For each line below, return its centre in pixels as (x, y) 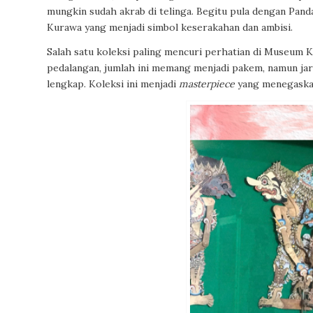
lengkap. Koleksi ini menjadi (113, 83)
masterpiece (207, 83)
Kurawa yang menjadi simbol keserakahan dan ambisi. (170, 27)
